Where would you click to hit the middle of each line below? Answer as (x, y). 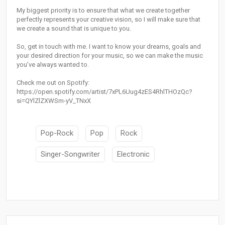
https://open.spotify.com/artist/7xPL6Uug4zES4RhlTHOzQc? (104, 92)
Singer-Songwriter (70, 154)
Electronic (133, 154)
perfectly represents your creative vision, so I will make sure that (108, 20)
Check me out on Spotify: (53, 83)
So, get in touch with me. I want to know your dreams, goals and (109, 47)
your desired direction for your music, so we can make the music (110, 56)
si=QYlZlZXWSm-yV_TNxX (54, 101)
